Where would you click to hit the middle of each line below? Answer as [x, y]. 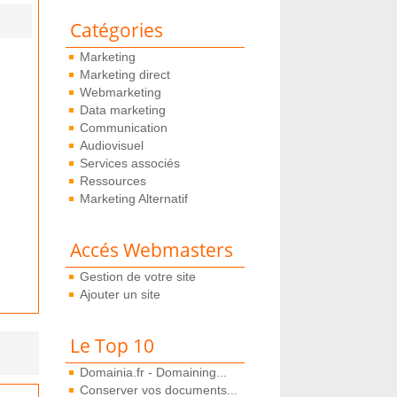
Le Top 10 [112, 346]
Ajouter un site [120, 294]
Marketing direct [125, 74]
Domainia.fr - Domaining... [153, 372]
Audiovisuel [111, 145]
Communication [123, 128]
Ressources [113, 181]
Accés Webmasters [151, 250]
